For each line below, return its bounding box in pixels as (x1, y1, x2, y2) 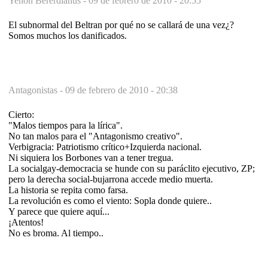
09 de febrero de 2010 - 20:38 (65, 84, 178, 95)
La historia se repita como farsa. (8, 184, 128, 195)
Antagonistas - (8, 84, 65, 95)
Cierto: (8, 109, 34, 120)
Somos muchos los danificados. (8, 30, 127, 41)
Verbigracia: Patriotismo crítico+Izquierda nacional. (8, 141, 202, 152)
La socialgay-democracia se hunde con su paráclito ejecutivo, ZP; (8, 163, 255, 173)
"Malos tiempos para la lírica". (8, 120, 123, 130)
